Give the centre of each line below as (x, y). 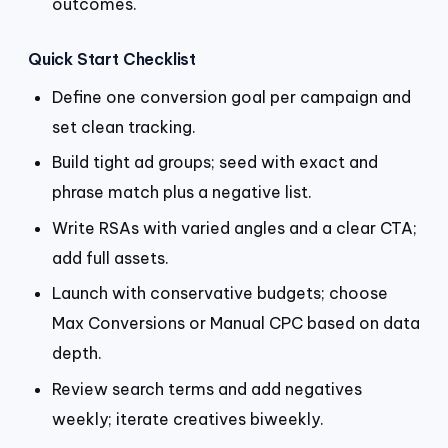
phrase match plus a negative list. (182, 192)
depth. (77, 353)
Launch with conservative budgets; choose (220, 293)
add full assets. (110, 257)
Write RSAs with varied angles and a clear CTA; (234, 227)
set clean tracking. (124, 126)
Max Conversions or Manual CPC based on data (236, 323)
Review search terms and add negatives (207, 388)
